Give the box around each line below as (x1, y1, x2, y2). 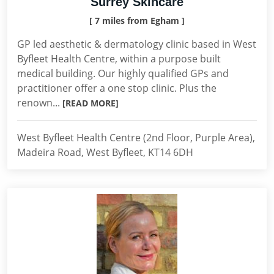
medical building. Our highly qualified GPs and (17, 67, 229, 80)
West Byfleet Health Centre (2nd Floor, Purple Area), (17, 131, 255, 144)
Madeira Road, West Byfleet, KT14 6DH (17, 146, 193, 159)
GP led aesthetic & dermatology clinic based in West (17, 37, 256, 51)
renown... (17, 96, 62, 109)
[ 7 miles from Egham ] (89, 15, 185, 26)
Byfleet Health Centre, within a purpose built (17, 52, 221, 65)
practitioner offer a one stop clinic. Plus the (17, 81, 217, 95)
